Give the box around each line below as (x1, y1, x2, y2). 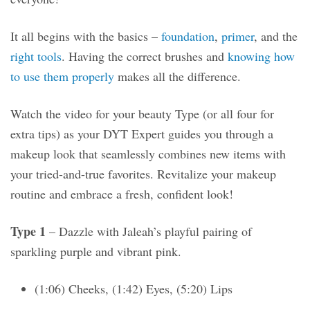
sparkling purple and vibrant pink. (10, 243, 181, 260)
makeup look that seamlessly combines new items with (10, 145, 286, 163)
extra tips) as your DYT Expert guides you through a (10, 125, 273, 143)
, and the (254, 28, 298, 45)
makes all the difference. (114, 68, 241, 85)
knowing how (228, 48, 295, 65)
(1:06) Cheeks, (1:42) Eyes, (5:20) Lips (35, 280, 232, 298)
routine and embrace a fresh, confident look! (10, 185, 233, 203)
